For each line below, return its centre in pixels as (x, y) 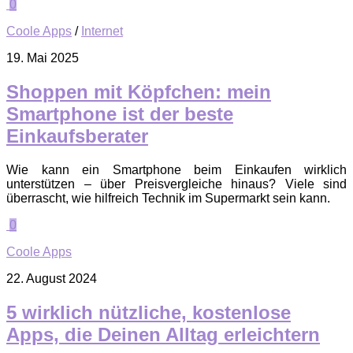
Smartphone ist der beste (120, 114)
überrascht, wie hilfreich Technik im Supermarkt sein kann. (168, 199)
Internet (102, 32)
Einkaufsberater (77, 136)
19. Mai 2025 (43, 58)
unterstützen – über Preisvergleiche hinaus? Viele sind (176, 184)
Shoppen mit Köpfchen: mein (139, 92)
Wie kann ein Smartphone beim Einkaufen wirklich (176, 170)
